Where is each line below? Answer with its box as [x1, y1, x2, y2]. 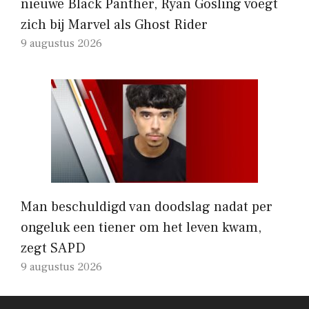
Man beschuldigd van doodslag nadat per [21, 197, 272, 216]
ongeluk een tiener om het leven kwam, [21, 218, 261, 237]
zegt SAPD [21, 239, 86, 257]
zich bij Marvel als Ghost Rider [21, 15, 208, 34]
